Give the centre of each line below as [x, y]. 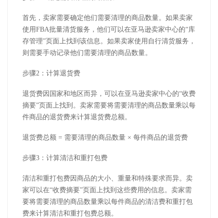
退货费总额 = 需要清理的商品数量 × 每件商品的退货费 [105, 138]
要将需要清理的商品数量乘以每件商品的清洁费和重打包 [108, 202]
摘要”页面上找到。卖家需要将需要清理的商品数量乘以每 [109, 106]
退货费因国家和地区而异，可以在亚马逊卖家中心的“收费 [109, 94]
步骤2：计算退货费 [51, 73]
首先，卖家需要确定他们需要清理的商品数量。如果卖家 [108, 18]
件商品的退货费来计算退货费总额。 [77, 117]
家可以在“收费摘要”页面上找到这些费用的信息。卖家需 [107, 190]
